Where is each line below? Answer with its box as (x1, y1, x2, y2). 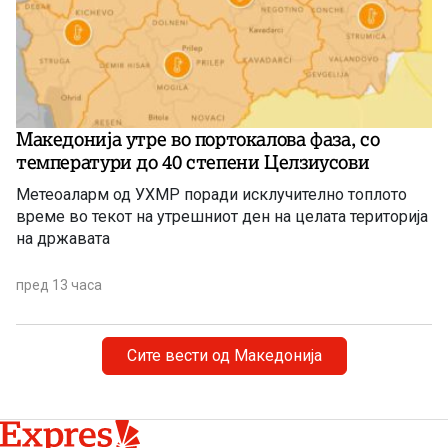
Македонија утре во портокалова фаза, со (16, 126, 380, 151)
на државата (16, 228, 110, 248)
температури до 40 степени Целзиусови (16, 149, 370, 174)
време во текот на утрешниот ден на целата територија (16, 206, 428, 226)
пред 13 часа (16, 276, 102, 293)
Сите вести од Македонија (126, 345, 322, 365)
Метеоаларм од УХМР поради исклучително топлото (16, 184, 407, 204)
